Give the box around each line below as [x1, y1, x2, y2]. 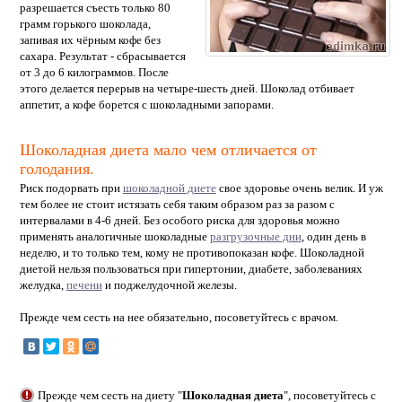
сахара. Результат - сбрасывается [19, 48, 186, 63]
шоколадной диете [122, 180, 216, 195]
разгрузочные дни [209, 229, 301, 243]
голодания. [19, 159, 94, 178]
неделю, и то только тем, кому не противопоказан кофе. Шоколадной [19, 245, 364, 259]
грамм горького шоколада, [19, 16, 151, 31]
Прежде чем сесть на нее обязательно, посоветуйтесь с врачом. [19, 310, 338, 324]
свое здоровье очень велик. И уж [215, 180, 383, 195]
